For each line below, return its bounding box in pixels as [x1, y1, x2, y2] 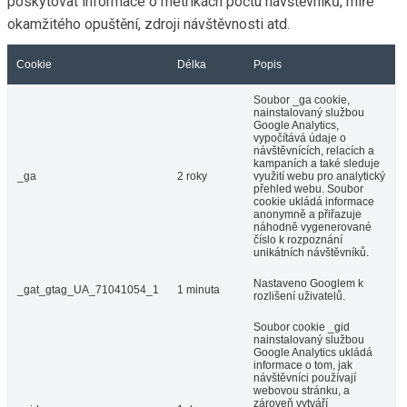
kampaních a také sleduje [253, 156, 380, 170]
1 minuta [177, 283, 220, 296]
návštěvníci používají [253, 371, 356, 384]
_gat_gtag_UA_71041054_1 [17, 283, 159, 296]
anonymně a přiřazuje [253, 207, 362, 221]
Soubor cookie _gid [253, 320, 350, 333]
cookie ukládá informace [253, 194, 374, 208]
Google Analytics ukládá [253, 345, 372, 359]
